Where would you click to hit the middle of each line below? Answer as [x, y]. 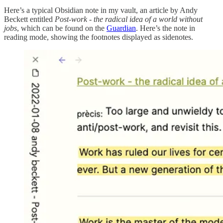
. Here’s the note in [166, 28]
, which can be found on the [62, 28]
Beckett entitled [29, 19]
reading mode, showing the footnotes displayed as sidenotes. [99, 37]
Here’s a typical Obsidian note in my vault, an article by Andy [101, 10]
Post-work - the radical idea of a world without [129, 19]
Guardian [121, 28]
